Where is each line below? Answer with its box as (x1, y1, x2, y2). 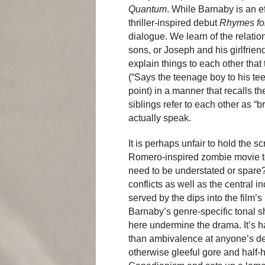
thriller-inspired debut (128, 17, 219, 28)
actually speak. (128, 112, 191, 123)
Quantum (128, 4, 167, 14)
